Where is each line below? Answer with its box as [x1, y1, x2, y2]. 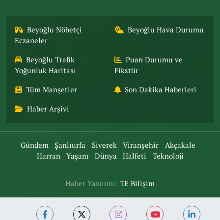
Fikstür [114, 66, 138, 75]
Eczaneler [14, 36, 48, 45]
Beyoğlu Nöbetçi [27, 25, 82, 34]
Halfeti [123, 151, 146, 161]
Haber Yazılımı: [65, 179, 120, 188]
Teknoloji [152, 151, 184, 161]
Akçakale [165, 140, 195, 150]
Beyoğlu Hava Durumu [128, 25, 204, 34]
